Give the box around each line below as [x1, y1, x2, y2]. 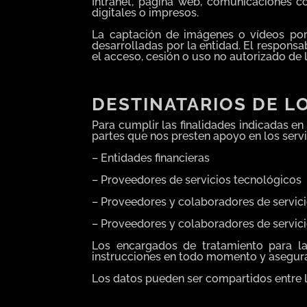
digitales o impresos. [92, 5, 199, 19]
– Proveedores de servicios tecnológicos [92, 173, 302, 186]
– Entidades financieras [92, 151, 210, 164]
